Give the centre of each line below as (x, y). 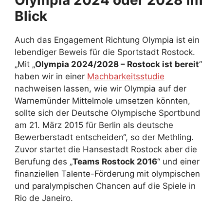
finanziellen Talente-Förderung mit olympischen (107, 174)
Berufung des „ (44, 162)
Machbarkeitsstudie (126, 77)
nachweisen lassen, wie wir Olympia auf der (100, 89)
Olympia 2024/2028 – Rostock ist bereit (117, 64)
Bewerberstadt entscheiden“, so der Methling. (104, 137)
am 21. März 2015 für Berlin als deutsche (94, 125)
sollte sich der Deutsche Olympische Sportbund (108, 113)
